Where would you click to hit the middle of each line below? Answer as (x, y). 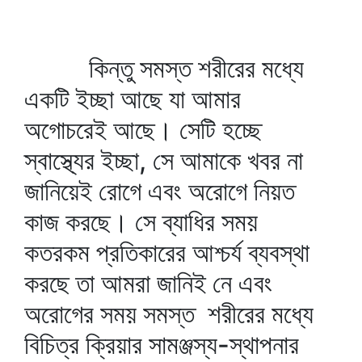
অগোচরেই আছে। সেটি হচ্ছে (143, 130)
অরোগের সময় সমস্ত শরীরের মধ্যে (169, 314)
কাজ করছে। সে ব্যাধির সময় (141, 222)
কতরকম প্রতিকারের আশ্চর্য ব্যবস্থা (167, 253)
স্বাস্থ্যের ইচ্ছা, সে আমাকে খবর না (164, 160)
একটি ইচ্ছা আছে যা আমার (133, 99)
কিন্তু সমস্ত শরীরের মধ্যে (164, 68)
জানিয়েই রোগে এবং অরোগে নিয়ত (160, 191)
